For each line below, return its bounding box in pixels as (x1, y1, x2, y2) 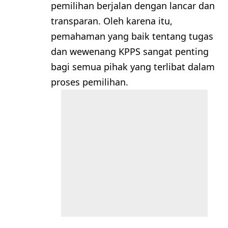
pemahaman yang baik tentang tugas (51, 30, 213, 42)
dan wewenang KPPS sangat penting (51, 45, 209, 58)
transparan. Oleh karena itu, (51, 14, 173, 27)
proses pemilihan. (51, 75, 128, 88)
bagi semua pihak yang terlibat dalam (51, 60, 215, 73)
